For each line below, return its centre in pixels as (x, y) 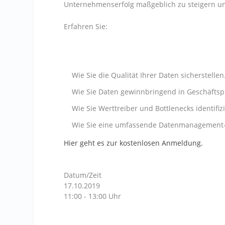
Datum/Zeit (83, 175)
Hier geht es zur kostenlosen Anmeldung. (134, 143)
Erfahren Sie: (86, 26)
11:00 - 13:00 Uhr (93, 196)
